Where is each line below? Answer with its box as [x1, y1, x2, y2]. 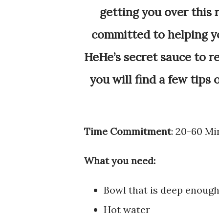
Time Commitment [84, 125, 171, 137]
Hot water [104, 203, 153, 216]
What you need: [84, 154, 155, 167]
